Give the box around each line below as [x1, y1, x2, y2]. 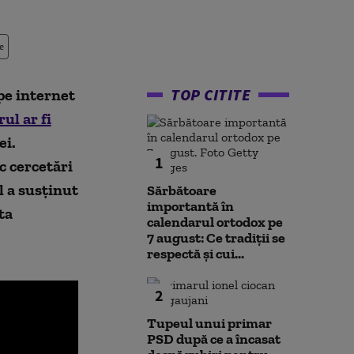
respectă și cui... [147, 245, 244, 262]
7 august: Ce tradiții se [147, 229, 285, 247]
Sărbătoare [147, 182, 217, 199]
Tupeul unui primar [147, 314, 272, 332]
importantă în [147, 198, 234, 215]
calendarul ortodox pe [147, 213, 283, 231]
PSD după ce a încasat [147, 330, 281, 348]
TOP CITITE [171, 85, 250, 104]
